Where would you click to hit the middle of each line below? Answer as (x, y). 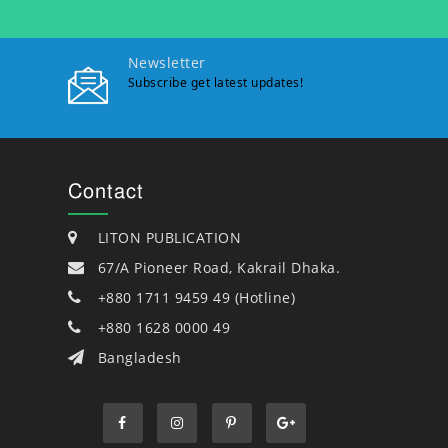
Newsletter (166, 62)
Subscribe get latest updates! (215, 82)
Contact (105, 189)
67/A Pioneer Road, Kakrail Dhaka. (218, 267)
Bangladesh (139, 357)
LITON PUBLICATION (169, 237)
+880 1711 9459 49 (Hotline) (196, 297)
